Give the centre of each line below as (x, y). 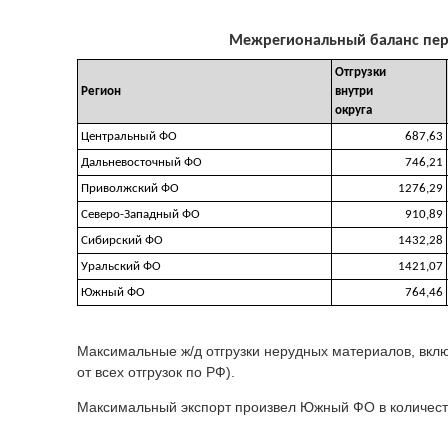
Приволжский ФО (130, 188)
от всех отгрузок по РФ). (156, 371)
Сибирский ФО (122, 240)
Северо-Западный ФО (140, 214)
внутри (354, 91)
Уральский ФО (121, 266)
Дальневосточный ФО (141, 162)
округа (353, 110)
